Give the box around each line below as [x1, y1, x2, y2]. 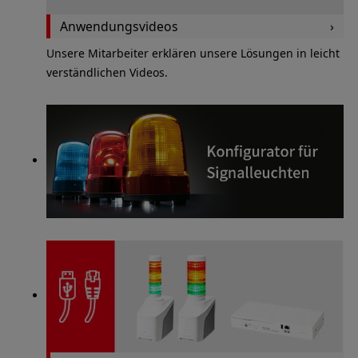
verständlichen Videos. [46, 65, 168, 81]
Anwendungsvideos [59, 17, 178, 35]
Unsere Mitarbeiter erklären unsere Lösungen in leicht [46, 46, 340, 62]
